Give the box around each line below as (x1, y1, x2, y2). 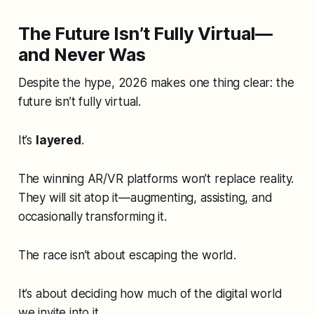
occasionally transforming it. (18, 209, 167, 224)
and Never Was (18, 43, 146, 65)
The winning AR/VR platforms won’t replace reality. (18, 171, 294, 186)
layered (35, 132, 81, 147)
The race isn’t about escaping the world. (18, 247, 236, 262)
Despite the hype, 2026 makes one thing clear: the (18, 75, 294, 90)
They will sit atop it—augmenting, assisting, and (18, 190, 273, 205)
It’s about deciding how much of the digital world (18, 286, 282, 301)
